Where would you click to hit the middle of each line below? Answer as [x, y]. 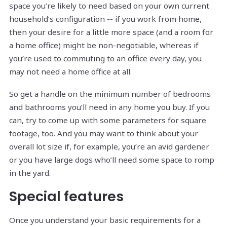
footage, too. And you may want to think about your [104, 134]
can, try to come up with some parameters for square [108, 120]
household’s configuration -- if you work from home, [105, 19]
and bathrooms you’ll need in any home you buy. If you [109, 107]
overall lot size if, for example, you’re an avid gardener [109, 147]
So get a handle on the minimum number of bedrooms [110, 94]
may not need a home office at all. [70, 72]
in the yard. [30, 173]
